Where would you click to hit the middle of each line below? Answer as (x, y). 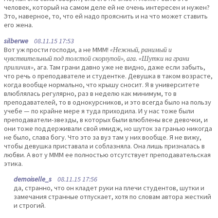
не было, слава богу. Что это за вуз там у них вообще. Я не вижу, (103, 137)
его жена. (18, 25)
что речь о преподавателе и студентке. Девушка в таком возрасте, (108, 76)
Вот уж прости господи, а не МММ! (57, 49)
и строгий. (30, 205)
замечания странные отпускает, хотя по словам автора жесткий (112, 196)
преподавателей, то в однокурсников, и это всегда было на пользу (108, 102)
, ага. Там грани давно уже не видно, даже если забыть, (119, 67)
